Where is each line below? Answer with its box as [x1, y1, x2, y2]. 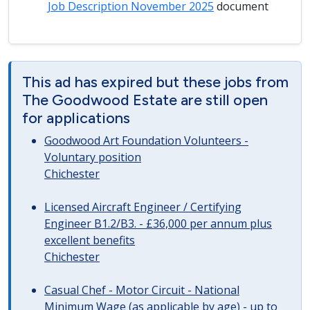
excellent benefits [44, 232, 135, 248]
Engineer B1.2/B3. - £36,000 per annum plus [44, 216, 272, 231]
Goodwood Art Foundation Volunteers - [44, 133, 248, 148]
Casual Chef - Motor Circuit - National [44, 282, 239, 298]
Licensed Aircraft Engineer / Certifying [44, 199, 241, 215]
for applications [22, 109, 130, 127]
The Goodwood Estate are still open [22, 91, 268, 109]
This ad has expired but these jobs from [22, 73, 289, 91]
